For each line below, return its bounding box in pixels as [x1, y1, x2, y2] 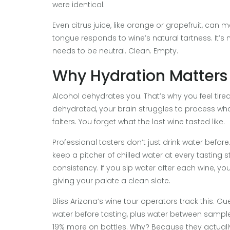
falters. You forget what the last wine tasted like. [52, 116, 225, 127]
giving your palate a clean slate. [52, 175, 170, 186]
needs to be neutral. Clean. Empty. [52, 45, 178, 56]
